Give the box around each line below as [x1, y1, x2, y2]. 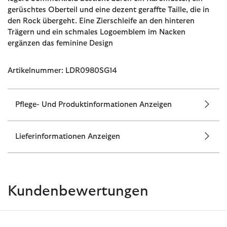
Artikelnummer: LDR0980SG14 [8, 66, 117, 74]
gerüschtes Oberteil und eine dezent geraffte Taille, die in [8, 6, 209, 14]
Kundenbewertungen [8, 184, 148, 199]
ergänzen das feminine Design [8, 39, 113, 47]
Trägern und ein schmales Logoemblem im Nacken [8, 28, 185, 36]
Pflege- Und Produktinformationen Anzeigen [15, 100, 172, 108]
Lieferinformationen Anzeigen [15, 132, 120, 140]
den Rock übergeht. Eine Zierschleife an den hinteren [8, 17, 195, 25]
